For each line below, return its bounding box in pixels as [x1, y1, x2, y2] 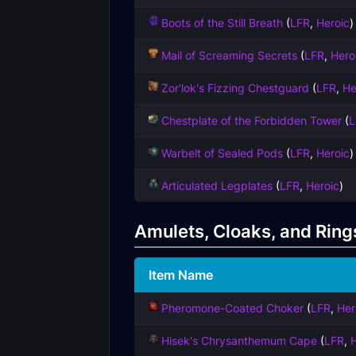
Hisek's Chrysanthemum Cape [161, 334, 317, 347]
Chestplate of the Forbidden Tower [161, 114, 342, 127]
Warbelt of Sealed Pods [161, 146, 283, 160]
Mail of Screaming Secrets [161, 48, 297, 62]
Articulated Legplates [161, 179, 273, 192]
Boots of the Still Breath [161, 16, 283, 29]
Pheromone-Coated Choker [161, 301, 304, 315]
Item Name [149, 267, 213, 283]
